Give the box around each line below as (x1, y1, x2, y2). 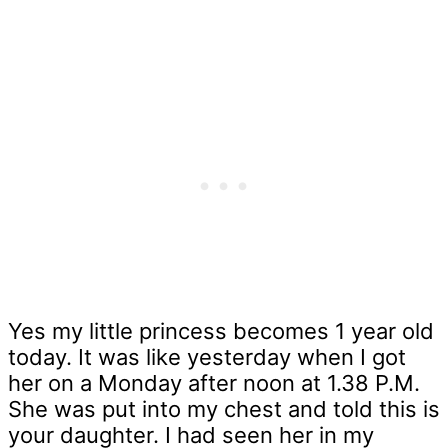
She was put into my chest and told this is (8, 396, 440, 423)
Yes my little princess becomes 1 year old (8, 318, 434, 345)
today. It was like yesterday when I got (8, 344, 406, 371)
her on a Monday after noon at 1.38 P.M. (8, 370, 420, 397)
